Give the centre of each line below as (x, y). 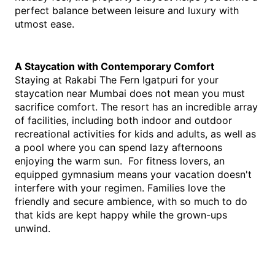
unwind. (33, 228)
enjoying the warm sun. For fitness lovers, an (120, 161)
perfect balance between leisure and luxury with (127, 10)
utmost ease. (45, 24)
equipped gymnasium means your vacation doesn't (133, 174)
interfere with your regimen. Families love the (120, 188)
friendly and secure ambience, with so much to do (131, 201)
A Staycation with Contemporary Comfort (114, 66)
